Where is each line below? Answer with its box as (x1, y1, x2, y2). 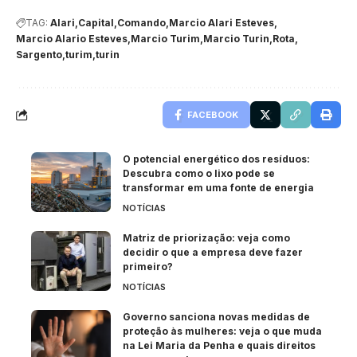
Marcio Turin (203, 32, 269, 45)
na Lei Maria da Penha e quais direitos (123, 339, 316, 351)
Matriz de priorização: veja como (123, 231, 290, 244)
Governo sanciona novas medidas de (123, 310, 310, 323)
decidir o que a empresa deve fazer (123, 245, 303, 258)
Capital (78, 16, 114, 29)
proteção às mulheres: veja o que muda (123, 324, 322, 337)
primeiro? (123, 260, 173, 273)
